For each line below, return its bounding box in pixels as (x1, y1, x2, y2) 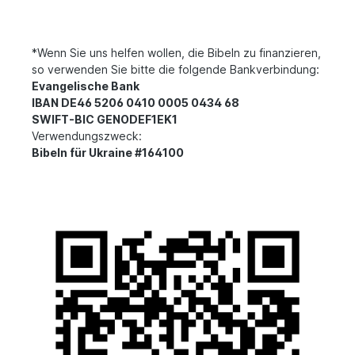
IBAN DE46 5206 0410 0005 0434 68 (32, 96, 239, 110)
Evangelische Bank (32, 79, 139, 94)
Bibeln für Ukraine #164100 (32, 146, 184, 160)
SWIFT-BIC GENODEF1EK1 (32, 113, 177, 127)
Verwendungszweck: (32, 129, 145, 143)
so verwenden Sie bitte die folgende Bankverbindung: (32, 63, 319, 77)
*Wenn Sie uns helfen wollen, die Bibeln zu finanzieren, (32, 46, 321, 60)
